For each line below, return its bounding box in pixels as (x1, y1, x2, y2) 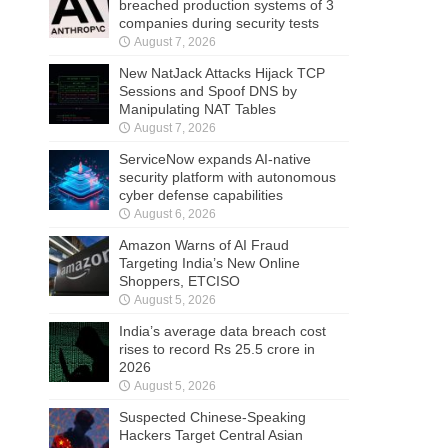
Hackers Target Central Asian (119, 426, 303, 443)
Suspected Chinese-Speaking (119, 408, 306, 425)
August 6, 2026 (134, 206, 216, 221)
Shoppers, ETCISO (119, 272, 240, 289)
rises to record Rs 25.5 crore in (119, 340, 315, 357)
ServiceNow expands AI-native (119, 150, 311, 167)
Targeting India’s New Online (119, 254, 300, 271)
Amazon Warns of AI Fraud (119, 236, 289, 253)
